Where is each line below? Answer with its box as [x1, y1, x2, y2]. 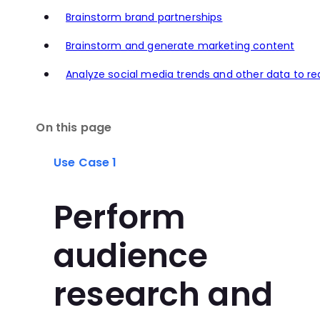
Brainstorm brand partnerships [66, 10, 223, 25]
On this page [36, 119, 112, 136]
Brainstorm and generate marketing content [66, 39, 295, 54]
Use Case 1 [54, 154, 117, 171]
